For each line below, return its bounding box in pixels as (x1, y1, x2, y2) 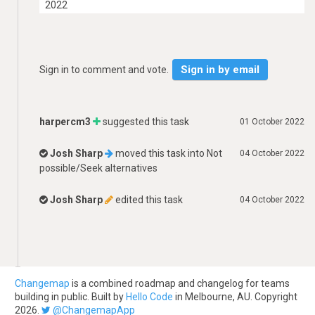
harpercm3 (39, 116, 91, 127)
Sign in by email (181, 63, 259, 76)
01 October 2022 (240, 117, 304, 127)
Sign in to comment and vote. (39, 64, 171, 75)
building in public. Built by (15, 291, 126, 302)
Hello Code (126, 291, 173, 302)
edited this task (113, 194, 183, 205)
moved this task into (113, 148, 207, 159)
